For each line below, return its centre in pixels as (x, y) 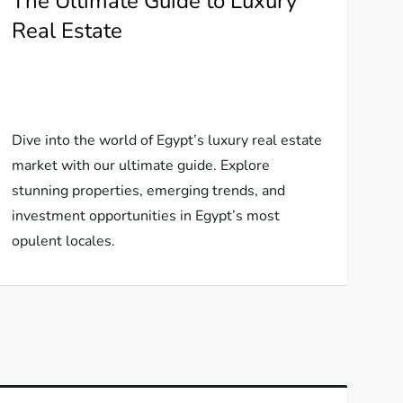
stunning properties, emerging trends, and (148, 191)
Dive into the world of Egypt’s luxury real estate (166, 141)
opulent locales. (63, 242)
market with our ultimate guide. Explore (140, 166)
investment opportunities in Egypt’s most (145, 216)
